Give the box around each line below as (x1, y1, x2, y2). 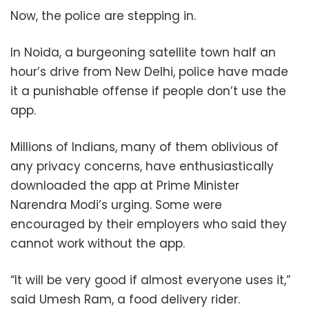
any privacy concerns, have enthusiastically (10, 158, 274, 175)
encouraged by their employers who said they (10, 216, 287, 233)
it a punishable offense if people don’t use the (10, 83, 286, 100)
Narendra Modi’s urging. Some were (10, 197, 222, 214)
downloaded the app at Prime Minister (10, 177, 239, 195)
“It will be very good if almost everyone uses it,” (10, 272, 290, 289)
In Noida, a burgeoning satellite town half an (10, 44, 276, 61)
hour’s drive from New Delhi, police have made (10, 63, 288, 81)
